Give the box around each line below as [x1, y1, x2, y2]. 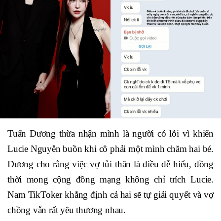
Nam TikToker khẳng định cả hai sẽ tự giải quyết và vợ [7, 189, 214, 200]
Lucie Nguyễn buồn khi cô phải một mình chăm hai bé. [7, 143, 214, 154]
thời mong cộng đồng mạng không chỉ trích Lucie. [7, 174, 214, 184]
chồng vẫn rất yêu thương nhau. [7, 204, 126, 215]
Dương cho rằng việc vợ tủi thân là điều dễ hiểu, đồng [7, 158, 214, 169]
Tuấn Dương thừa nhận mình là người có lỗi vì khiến [7, 128, 214, 139]
